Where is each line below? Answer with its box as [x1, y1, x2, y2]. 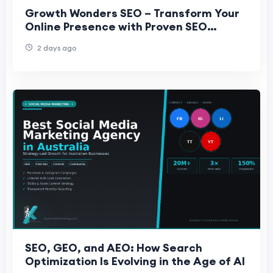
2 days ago [35, 43, 76, 53]
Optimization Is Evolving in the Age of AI [25, 253, 245, 268]
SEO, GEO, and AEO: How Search [25, 240, 202, 255]
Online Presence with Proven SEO [25, 19, 207, 34]
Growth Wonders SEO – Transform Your [25, 6, 239, 21]
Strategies [25, 33, 86, 48]
